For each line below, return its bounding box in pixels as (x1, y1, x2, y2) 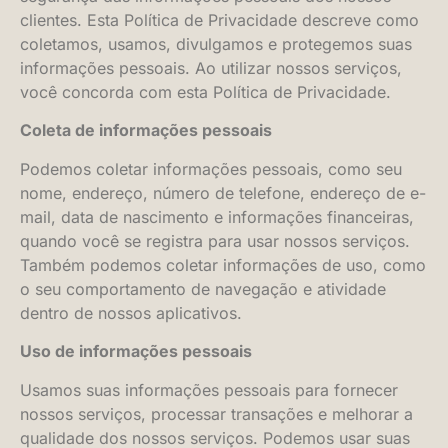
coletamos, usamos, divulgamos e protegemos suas (20, 34, 412, 54)
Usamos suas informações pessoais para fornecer (20, 379, 398, 400)
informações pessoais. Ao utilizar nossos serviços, (20, 58, 402, 78)
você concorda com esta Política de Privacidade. (20, 82, 391, 102)
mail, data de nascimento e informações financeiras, (20, 206, 414, 227)
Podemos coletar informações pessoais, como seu (20, 158, 402, 179)
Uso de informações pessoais (20, 341, 252, 362)
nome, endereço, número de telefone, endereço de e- (20, 182, 426, 203)
